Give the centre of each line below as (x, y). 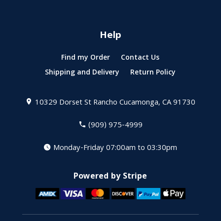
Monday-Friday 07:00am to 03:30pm (115, 149)
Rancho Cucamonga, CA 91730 (145, 103)
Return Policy (153, 73)
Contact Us (140, 58)
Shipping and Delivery (82, 73)
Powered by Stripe (110, 177)
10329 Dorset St (63, 103)
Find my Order (86, 58)
